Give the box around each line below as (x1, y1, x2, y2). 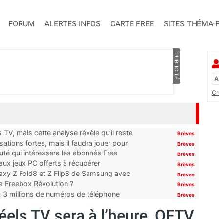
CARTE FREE (110, 19, 154, 29)
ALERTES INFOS (44, 19, 101, 29)
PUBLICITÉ (173, 52, 180, 80)
